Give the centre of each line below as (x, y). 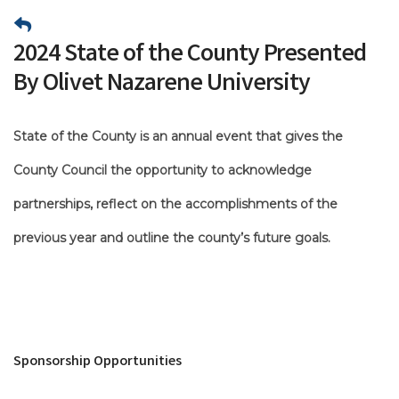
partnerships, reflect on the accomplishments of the (175, 204)
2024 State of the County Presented (190, 55)
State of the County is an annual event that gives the (178, 136)
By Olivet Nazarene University (162, 85)
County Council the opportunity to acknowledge (163, 170)
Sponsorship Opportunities (98, 362)
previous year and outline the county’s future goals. (172, 237)
